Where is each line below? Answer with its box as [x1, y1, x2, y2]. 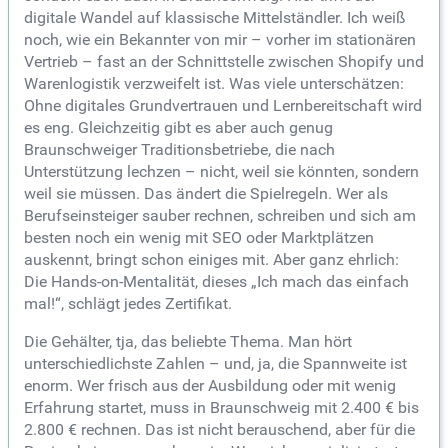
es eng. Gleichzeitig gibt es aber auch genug [24, 117, 333, 137]
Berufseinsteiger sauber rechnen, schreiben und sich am [24, 205, 416, 225]
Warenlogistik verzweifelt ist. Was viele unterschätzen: [24, 73, 404, 93]
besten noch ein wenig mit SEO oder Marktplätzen [24, 227, 374, 247]
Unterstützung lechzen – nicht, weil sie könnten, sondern [24, 161, 419, 181]
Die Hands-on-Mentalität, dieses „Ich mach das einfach [24, 271, 409, 291]
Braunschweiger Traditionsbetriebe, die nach [24, 139, 335, 159]
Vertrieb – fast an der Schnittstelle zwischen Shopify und [24, 51, 424, 71]
